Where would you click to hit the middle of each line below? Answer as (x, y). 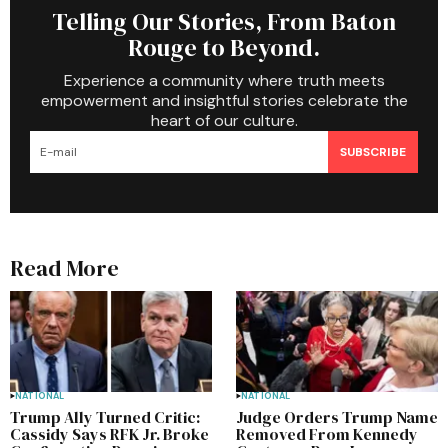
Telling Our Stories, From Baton (224, 21)
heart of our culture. (224, 120)
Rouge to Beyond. (224, 47)
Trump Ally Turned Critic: (105, 416)
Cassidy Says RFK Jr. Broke (109, 433)
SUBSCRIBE (373, 151)
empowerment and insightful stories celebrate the (224, 100)
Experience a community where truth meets (224, 80)
